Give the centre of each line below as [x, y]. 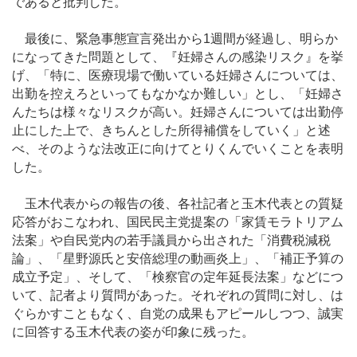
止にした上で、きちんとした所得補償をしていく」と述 [171, 130]
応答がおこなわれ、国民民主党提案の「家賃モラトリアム [178, 222]
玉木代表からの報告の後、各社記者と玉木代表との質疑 [178, 204]
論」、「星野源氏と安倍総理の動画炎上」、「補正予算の [178, 259]
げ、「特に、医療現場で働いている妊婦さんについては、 [178, 75]
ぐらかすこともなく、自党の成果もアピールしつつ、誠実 [178, 314]
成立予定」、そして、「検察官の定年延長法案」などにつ [178, 277]
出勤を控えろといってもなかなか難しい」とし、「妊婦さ [178, 94]
